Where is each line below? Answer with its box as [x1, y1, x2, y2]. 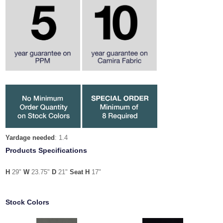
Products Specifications [5, 146, 88, 155]
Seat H [70, 168, 90, 176]
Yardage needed [5, 133, 55, 141]
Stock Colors [5, 198, 50, 206]
